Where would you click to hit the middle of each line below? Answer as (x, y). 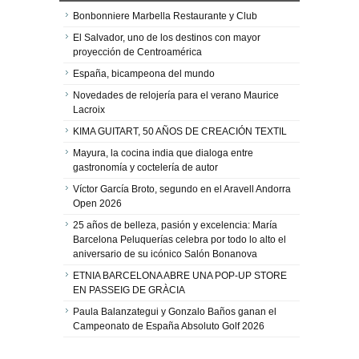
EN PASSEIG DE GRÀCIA (129, 290)
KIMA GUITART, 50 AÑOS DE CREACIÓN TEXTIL (180, 131)
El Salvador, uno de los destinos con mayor (167, 38)
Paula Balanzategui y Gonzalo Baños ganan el (175, 312)
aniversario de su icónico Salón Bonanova (165, 254)
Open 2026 (97, 204)
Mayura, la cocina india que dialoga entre (163, 153)
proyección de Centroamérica (137, 52)
